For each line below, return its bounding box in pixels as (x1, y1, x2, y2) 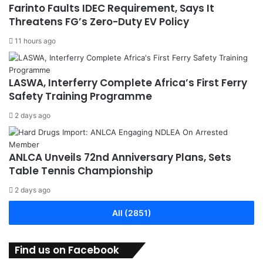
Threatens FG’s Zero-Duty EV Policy (9, 15, 189, 29)
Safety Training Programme (9, 89, 152, 103)
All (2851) (112, 208, 151, 218)
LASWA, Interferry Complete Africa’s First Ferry (9, 76, 247, 90)
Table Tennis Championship (9, 164, 153, 178)
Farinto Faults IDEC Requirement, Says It (9, 1, 214, 15)
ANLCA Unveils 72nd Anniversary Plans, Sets (9, 150, 231, 164)
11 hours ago (15, 36, 56, 45)
